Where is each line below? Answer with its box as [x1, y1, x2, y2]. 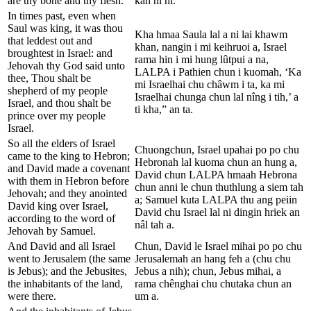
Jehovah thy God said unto [8, 59, 125, 72]
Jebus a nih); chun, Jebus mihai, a [135, 264, 281, 277]
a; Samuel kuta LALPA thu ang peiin [135, 193, 297, 205]
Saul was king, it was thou [8, 22, 123, 34]
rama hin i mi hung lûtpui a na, [135, 53, 269, 65]
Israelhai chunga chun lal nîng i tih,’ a [135, 90, 299, 103]
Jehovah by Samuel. [8, 224, 96, 237]
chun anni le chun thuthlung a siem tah [135, 180, 303, 193]
